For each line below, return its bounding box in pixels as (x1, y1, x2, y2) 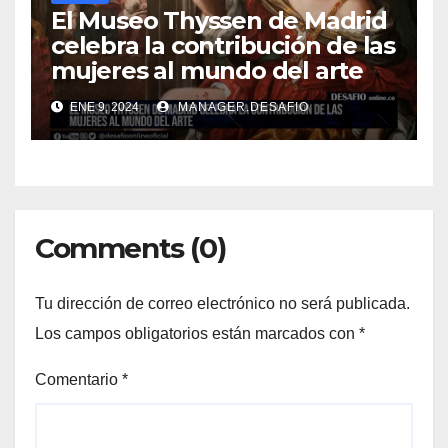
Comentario (35, 370, 122, 388)
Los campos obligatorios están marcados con (35, 324, 359, 342)
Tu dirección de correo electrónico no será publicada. (35, 294, 410, 312)
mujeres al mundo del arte (51, 56, 363, 86)
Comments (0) (35, 231, 226, 266)
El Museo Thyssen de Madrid (51, 6, 387, 36)
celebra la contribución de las (51, 31, 395, 61)
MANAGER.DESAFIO (174, 100, 309, 115)
